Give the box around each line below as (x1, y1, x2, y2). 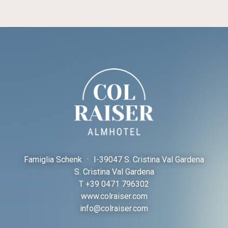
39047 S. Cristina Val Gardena (99, 155, 204, 165)
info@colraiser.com (80, 204, 148, 214)
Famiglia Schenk (24, 155, 84, 165)
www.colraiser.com (80, 191, 148, 202)
